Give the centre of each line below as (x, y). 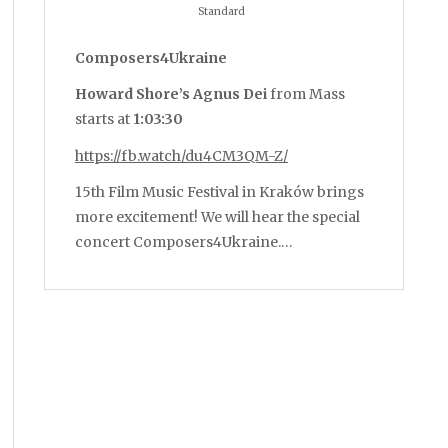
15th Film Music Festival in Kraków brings (219, 191)
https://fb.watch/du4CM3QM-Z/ (181, 155)
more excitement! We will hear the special (217, 216)
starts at (102, 119)
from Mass (306, 94)
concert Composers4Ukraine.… (184, 241)
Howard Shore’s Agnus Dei (171, 94)
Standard (221, 12)
